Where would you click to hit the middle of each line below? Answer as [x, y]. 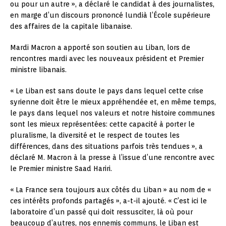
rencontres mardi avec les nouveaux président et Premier [107, 59]
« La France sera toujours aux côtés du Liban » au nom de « [110, 190]
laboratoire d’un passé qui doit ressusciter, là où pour [101, 212]
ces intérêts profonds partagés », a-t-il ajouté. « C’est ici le [108, 201]
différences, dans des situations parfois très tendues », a [106, 147]
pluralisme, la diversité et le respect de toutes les [95, 135]
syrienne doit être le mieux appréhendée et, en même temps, [113, 102]
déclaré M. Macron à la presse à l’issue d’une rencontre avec [112, 158]
